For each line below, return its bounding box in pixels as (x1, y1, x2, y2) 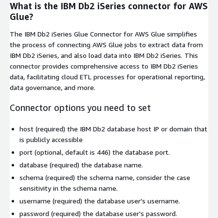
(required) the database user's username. (51, 197, 180, 205)
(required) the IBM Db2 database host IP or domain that (34, 125, 207, 133)
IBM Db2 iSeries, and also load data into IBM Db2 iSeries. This (10, 51, 198, 60)
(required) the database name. (48, 161, 143, 169)
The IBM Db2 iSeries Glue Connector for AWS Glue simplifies (10, 30, 197, 38)
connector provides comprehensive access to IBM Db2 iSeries (10, 62, 198, 71)
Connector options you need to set (10, 102, 151, 113)
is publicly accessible (19, 135, 83, 144)
